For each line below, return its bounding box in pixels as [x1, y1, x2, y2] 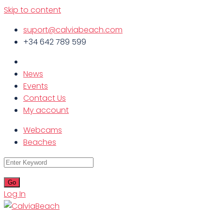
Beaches [23, 137, 56, 148]
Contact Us [23, 93, 66, 104]
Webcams [23, 124, 62, 136]
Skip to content [4, 4, 61, 15]
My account [23, 105, 69, 116]
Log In [4, 188, 26, 200]
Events [23, 80, 48, 92]
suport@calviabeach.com [23, 24, 123, 35]
